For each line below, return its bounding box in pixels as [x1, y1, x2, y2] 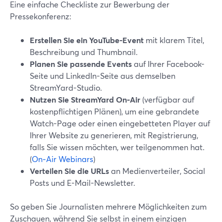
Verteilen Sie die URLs [30, 166, 109, 176]
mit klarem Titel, [144, 35, 204, 45]
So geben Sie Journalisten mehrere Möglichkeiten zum [10, 201, 207, 212]
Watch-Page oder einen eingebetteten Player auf [30, 118, 210, 128]
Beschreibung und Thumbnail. [30, 47, 138, 57]
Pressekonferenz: [10, 11, 71, 21]
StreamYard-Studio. [30, 82, 102, 93]
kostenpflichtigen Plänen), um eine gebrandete [30, 106, 199, 116]
